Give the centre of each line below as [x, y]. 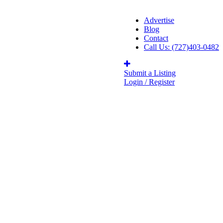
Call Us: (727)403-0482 [181, 47]
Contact [156, 38]
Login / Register [149, 82]
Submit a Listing [150, 73]
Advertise [159, 20]
